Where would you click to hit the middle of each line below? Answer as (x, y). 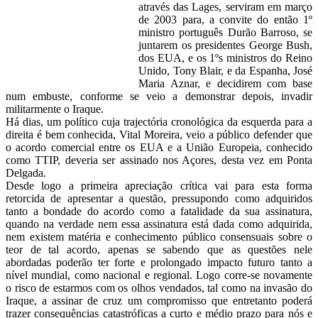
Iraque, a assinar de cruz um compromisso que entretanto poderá (159, 300)
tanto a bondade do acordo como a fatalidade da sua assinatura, (159, 211)
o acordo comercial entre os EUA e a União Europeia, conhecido (159, 147)
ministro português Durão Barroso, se (225, 32)
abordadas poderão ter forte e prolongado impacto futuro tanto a (159, 262)
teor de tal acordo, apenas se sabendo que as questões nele (159, 249)
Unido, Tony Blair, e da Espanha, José (225, 70)
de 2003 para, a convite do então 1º (225, 19)
